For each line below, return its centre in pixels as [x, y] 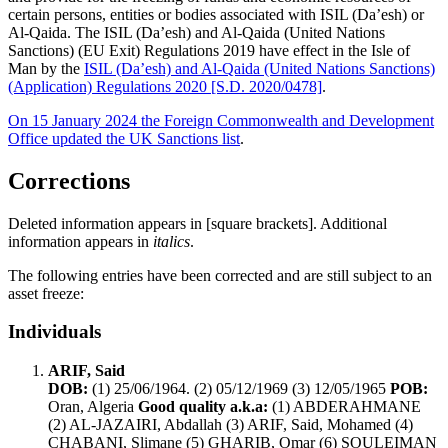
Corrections [69, 180]
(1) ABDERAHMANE [344, 407]
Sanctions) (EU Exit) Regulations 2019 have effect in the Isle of [209, 50]
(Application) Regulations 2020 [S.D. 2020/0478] [165, 86]
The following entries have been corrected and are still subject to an [220, 275]
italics [171, 241]
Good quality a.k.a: [203, 407]
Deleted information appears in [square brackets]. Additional [197, 223]
